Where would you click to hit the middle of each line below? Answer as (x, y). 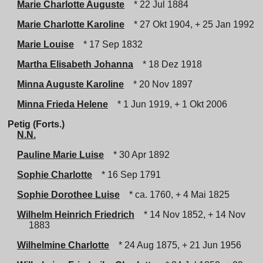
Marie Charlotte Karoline (71, 24)
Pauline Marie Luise (60, 155)
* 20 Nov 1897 (161, 84)
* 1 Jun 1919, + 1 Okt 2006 (170, 104)
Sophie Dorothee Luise (68, 195)
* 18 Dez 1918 (170, 64)
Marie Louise (45, 44)
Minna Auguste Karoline (70, 84)
